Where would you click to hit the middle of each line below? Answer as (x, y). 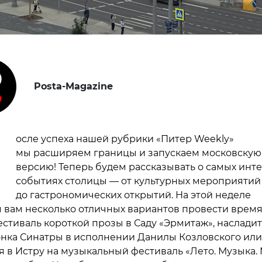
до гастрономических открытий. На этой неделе (133, 195)
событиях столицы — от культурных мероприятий (138, 181)
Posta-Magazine (73, 86)
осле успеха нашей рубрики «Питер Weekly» (125, 139)
